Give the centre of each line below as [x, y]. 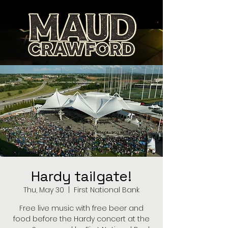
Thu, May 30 [44, 190]
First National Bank [107, 190]
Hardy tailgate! [81, 176]
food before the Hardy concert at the [81, 219]
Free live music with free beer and [81, 208]
